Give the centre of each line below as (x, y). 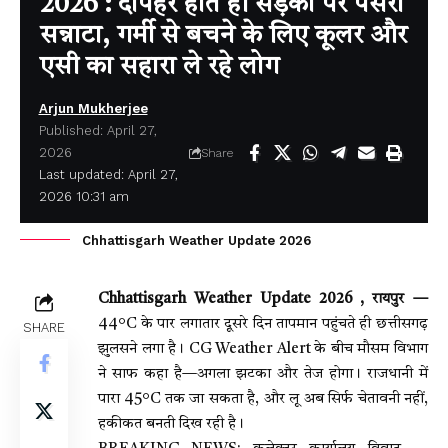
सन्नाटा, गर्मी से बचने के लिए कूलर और (223, 35)
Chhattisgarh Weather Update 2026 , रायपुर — (263, 299)
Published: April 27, (97, 130)
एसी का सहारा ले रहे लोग (159, 66)
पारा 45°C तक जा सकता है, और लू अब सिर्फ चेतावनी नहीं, (263, 399)
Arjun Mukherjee (93, 108)
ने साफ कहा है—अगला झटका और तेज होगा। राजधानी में (263, 374)
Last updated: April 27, (108, 174)
